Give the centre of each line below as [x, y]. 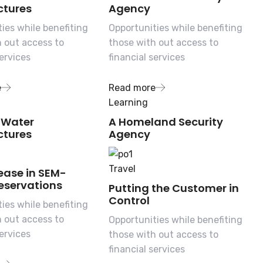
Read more [132, 87]
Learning [129, 102]
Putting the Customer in [174, 188]
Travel [122, 169]
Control [129, 201]
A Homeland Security [166, 122]
